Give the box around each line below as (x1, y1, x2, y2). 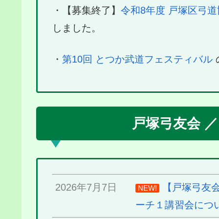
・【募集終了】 (52, 5, 121, 16)
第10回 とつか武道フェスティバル (62, 54, 213, 65)
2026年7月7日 (55, 181, 117, 193)
